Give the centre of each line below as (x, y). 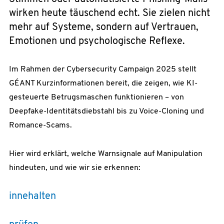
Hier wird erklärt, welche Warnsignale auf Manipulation (105, 154)
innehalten (32, 196)
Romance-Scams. (40, 126)
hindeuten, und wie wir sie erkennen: (74, 168)
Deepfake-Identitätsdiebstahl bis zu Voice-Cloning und (106, 112)
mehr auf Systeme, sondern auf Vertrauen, (103, 27)
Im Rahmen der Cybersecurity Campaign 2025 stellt (102, 70)
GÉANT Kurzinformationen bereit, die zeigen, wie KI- (103, 84)
